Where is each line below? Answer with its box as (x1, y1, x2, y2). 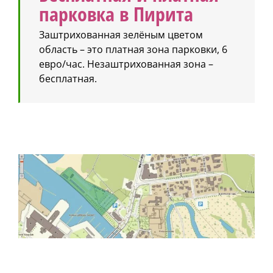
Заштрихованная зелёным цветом (39, 28, 203, 42)
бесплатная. (39, 72, 97, 86)
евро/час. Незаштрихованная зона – (39, 57, 213, 71)
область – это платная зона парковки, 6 (39, 43, 227, 57)
